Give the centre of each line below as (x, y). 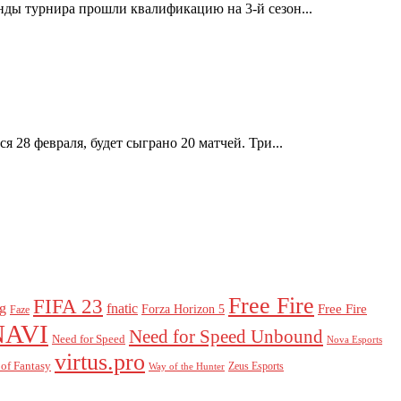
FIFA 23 (68, 306)
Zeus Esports (256, 366)
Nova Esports (354, 339)
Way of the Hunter (187, 366)
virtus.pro (100, 362)
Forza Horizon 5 (183, 308)
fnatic (122, 308)
